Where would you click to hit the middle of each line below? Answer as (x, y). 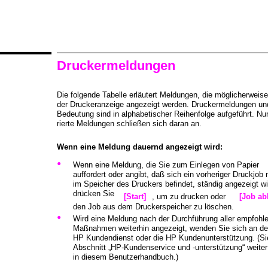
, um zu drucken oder (189, 197)
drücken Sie (94, 194)
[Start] (135, 197)
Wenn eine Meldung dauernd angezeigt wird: (140, 147)
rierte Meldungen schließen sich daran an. (129, 124)
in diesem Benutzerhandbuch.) (126, 257)
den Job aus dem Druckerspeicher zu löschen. (153, 207)
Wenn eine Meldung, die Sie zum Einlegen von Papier (166, 165)
